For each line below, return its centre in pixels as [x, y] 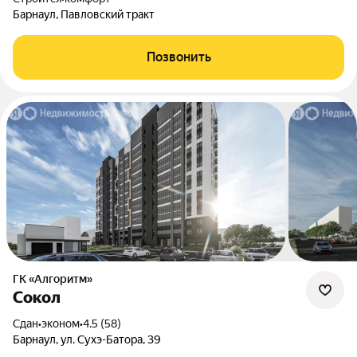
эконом [61, 324]
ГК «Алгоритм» [56, 279]
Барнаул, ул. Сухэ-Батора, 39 [87, 339]
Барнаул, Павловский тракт [84, 14]
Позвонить [178, 57]
